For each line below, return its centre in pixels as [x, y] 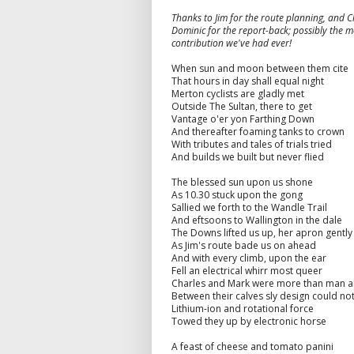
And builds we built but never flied [248, 156]
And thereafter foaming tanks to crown [258, 131]
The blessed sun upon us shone [242, 182]
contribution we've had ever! [233, 43]
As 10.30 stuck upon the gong [237, 194]
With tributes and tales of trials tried [252, 144]
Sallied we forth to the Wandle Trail [249, 207]
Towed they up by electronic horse [249, 321]
